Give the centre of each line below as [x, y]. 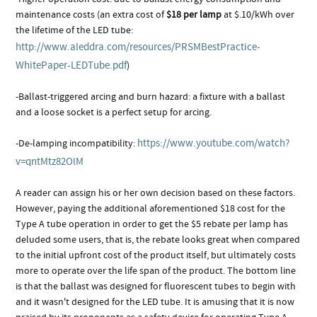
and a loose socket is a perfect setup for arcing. [114, 112]
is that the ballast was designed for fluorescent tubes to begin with [156, 286]
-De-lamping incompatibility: [77, 143]
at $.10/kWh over [259, 15]
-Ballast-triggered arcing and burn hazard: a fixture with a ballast [151, 97]
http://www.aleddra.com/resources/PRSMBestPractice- [138, 47]
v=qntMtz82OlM [50, 162]
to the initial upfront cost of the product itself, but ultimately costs [156, 255]
